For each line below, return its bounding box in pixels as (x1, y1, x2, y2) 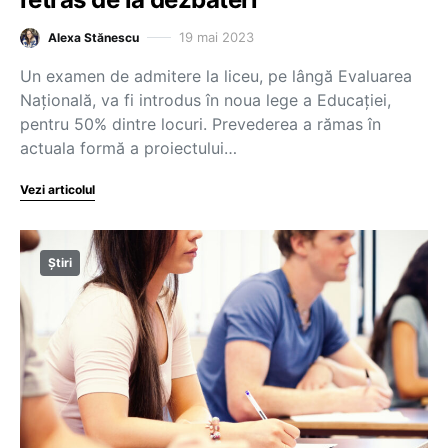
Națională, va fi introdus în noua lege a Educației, (20, 89, 391, 110)
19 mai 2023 (179, 29, 254, 45)
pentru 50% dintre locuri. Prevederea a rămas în (20, 113, 381, 134)
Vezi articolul (20, 181, 95, 197)
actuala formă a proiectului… (20, 137, 237, 158)
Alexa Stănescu (48, 29, 139, 45)
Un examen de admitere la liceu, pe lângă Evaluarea (20, 65, 412, 86)
